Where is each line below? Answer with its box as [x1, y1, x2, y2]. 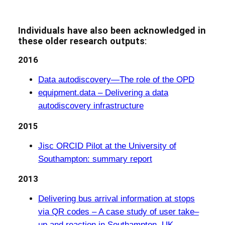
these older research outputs [18, 36, 145, 47]
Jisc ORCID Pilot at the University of [38, 141, 176, 151]
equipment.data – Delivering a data [38, 88, 168, 98]
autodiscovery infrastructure [38, 101, 144, 111]
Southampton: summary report [38, 154, 152, 164]
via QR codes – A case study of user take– [38, 207, 199, 217]
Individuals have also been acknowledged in [18, 25, 206, 36]
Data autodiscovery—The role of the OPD [38, 75, 194, 85]
